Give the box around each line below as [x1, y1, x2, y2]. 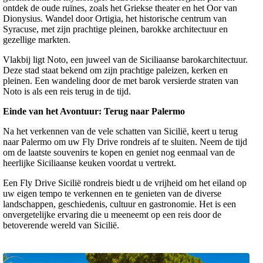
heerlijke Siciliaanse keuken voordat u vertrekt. [3, 158, 176, 168]
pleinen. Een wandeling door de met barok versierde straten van [3, 76, 238, 86]
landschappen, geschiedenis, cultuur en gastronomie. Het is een [3, 199, 236, 210]
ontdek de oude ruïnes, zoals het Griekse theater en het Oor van [3, 3, 237, 14]
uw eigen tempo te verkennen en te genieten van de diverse [3, 188, 221, 199]
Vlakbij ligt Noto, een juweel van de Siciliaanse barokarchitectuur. [3, 55, 248, 65]
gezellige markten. [3, 35, 70, 45]
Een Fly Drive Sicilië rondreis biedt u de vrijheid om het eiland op [3, 178, 247, 188]
